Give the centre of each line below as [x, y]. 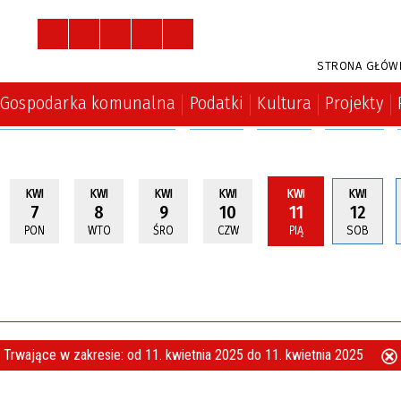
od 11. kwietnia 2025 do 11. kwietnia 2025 [247, 355]
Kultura [284, 103]
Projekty [354, 103]
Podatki [216, 103]
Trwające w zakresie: [65, 355]
